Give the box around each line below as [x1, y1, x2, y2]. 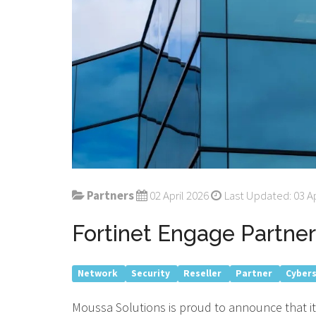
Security [131, 267, 173, 279]
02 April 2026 [150, 187, 209, 203]
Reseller [183, 267, 224, 279]
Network [78, 267, 121, 279]
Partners [87, 187, 134, 203]
